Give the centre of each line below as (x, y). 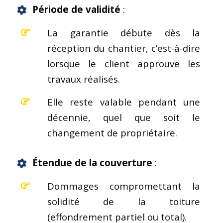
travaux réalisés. (84, 79)
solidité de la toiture (124, 201)
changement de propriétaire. (112, 132)
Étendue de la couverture (92, 163)
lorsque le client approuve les (124, 63)
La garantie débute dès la (124, 32)
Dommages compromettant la (124, 186)
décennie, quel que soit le (124, 117)
